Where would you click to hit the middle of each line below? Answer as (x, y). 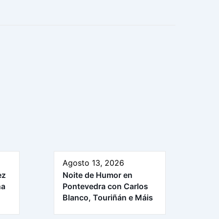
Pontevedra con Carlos (105, 186)
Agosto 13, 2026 (93, 163)
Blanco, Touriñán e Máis (108, 197)
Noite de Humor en (98, 175)
